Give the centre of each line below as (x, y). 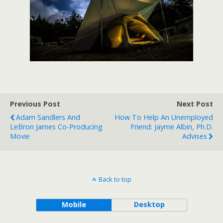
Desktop (149, 205)
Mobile (74, 205)
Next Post (195, 104)
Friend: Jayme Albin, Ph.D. (172, 127)
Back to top (115, 179)
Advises (195, 136)
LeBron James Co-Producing (56, 127)
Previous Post (35, 104)
